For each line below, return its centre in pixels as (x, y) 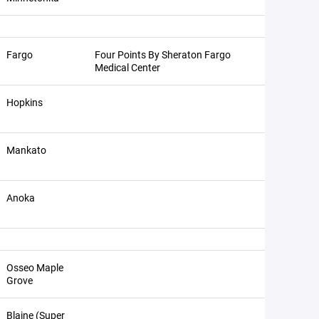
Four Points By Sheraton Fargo (163, 54)
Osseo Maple (35, 267)
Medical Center (127, 67)
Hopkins (25, 102)
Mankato (26, 150)
